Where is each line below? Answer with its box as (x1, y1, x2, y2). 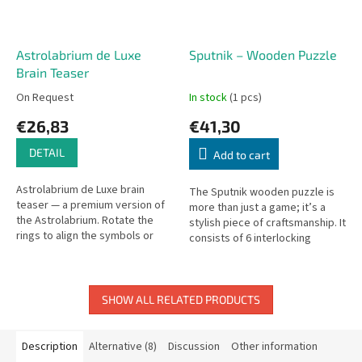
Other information (231, 338, 318, 355)
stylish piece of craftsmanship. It (189, 214, 346, 231)
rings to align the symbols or (16, 227, 154, 244)
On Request (16, 89, 74, 106)
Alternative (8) (89, 338, 157, 355)
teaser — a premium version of (16, 196, 165, 213)
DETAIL (29, 145, 65, 159)
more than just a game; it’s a (189, 199, 326, 216)
